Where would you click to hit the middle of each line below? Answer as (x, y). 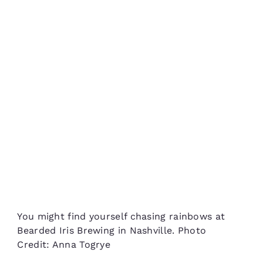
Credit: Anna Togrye (64, 244)
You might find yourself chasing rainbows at (121, 216)
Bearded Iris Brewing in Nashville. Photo (112, 230)
